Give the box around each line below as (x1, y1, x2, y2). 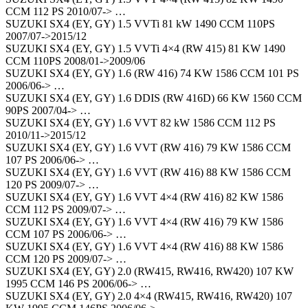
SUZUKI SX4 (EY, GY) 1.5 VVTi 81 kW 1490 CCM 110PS (5, 17, 275, 30)
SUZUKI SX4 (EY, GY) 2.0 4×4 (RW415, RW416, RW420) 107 (5, 289, 292, 302)
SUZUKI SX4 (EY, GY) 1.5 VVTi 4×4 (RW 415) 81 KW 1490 (5, 42, 285, 54)
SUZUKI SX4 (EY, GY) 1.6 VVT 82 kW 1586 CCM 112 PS (5, 116, 276, 129)
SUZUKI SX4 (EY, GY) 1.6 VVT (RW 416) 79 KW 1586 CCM (5, 141, 291, 153)
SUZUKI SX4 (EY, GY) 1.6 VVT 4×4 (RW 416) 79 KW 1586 (5, 215, 283, 228)
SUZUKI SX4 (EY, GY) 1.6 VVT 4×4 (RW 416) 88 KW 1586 (5, 240, 283, 252)
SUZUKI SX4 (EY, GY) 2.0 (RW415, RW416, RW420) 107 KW (5, 265, 294, 277)
